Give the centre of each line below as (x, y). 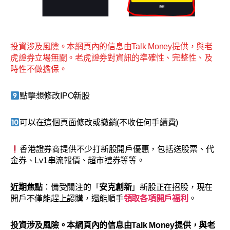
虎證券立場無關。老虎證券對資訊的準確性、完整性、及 (112, 58)
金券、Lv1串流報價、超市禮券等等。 (78, 160)
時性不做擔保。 (39, 69)
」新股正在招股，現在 (172, 187)
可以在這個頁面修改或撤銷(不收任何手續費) (99, 122)
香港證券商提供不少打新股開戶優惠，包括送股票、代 (117, 149)
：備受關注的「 (71, 187)
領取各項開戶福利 (156, 198)
